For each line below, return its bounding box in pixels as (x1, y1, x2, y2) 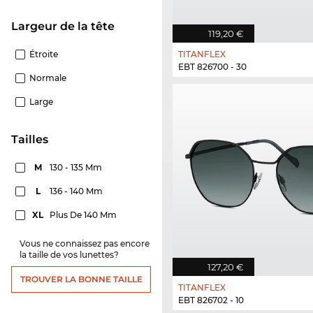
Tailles (18, 132, 48, 146)
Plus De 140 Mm (50, 209, 119, 220)
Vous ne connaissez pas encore (20, 238, 150, 249)
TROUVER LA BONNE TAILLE (20, 273, 143, 284)
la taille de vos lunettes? (20, 249, 119, 260)
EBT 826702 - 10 (178, 294, 244, 305)
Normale (29, 72, 66, 83)
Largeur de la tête (18, 19, 115, 33)
